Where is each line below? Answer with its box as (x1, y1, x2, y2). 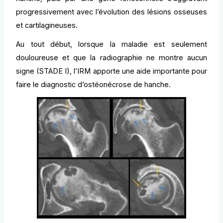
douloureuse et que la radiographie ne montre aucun (16, 53, 207, 63)
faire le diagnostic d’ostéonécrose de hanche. (16, 80, 171, 90)
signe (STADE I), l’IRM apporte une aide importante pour (16, 67, 207, 76)
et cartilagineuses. (16, 21, 78, 30)
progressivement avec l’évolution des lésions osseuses (16, 7, 207, 17)
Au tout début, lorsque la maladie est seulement (16, 40, 207, 49)
